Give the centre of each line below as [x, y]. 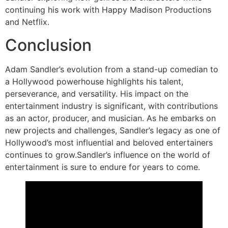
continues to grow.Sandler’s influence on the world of [108, 154]
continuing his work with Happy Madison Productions [108, 10]
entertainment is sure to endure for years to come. [103, 167]
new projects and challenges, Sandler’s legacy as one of [113, 130]
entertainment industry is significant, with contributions [111, 106]
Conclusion [48, 45]
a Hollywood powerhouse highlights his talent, [94, 81]
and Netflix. [27, 22]
